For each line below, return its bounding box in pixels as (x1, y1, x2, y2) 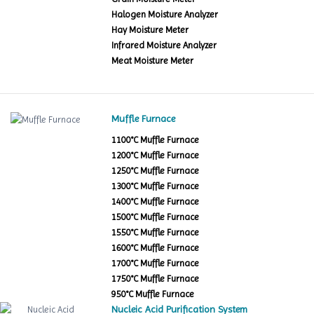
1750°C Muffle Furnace (111, 273, 200, 285)
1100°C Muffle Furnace (111, 135, 200, 146)
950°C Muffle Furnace (111, 289, 195, 300)
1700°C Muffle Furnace (111, 258, 200, 269)
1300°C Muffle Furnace (111, 181, 200, 192)
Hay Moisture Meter (111, 25, 189, 36)
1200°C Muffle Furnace (111, 150, 200, 161)
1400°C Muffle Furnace (111, 196, 200, 207)
